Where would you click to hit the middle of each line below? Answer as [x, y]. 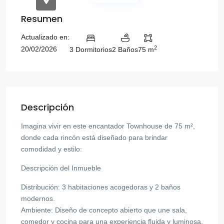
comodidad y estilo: [51, 149]
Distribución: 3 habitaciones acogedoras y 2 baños [101, 187]
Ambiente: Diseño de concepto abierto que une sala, [104, 210]
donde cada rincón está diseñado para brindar [94, 137]
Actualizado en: [45, 37]
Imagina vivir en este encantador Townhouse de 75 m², [108, 126]
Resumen [42, 19]
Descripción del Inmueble [61, 168]
